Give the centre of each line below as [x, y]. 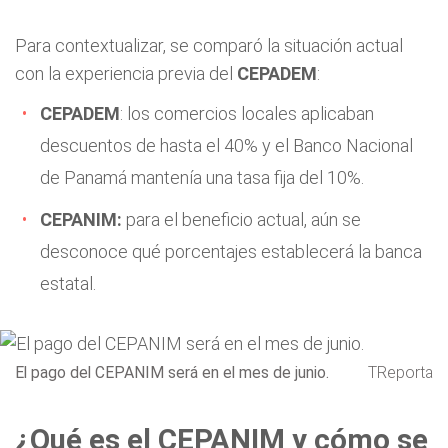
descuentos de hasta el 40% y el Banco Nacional [226, 145]
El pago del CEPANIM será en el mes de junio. [171, 372]
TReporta [401, 372]
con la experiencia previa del [126, 73]
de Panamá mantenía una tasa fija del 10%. [202, 177]
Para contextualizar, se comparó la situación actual [209, 45]
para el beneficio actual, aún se [241, 219]
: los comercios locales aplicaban [247, 113]
